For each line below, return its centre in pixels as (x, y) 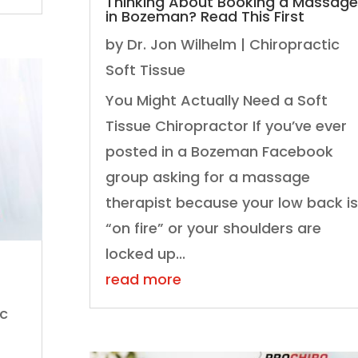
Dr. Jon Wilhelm (181, 44)
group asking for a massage (207, 177)
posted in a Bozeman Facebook (219, 151)
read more (143, 279)
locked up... (145, 253)
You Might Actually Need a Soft (216, 100)
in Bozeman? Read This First (205, 16)
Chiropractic (294, 44)
